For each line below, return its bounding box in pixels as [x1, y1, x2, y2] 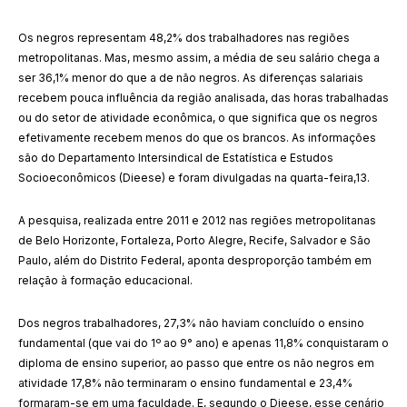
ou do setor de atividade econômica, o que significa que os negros [18, 111, 378, 124]
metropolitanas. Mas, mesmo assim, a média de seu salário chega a [18, 51, 380, 65]
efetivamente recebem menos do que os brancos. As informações [18, 131, 376, 144]
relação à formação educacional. [18, 273, 193, 287]
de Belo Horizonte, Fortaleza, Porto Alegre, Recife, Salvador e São [18, 233, 371, 247]
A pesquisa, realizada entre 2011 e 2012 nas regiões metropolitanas [18, 213, 376, 227]
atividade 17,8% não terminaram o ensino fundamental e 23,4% [18, 376, 352, 390]
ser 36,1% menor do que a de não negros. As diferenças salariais [18, 71, 363, 84]
